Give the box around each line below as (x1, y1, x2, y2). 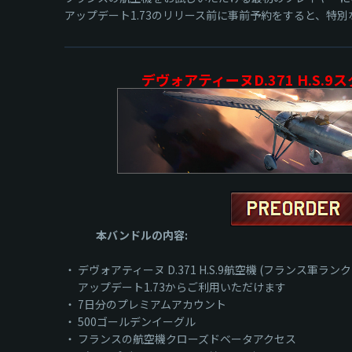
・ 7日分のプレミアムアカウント (64, 295, 226, 312)
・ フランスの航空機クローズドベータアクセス (64, 330, 296, 346)
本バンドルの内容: (96, 226, 188, 243)
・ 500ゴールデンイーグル (64, 313, 196, 329)
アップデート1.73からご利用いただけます (64, 278, 286, 295)
